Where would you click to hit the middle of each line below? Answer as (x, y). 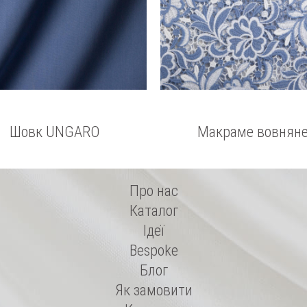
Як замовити (153, 290)
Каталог (153, 211)
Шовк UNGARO (54, 132)
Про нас (153, 191)
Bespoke (153, 250)
